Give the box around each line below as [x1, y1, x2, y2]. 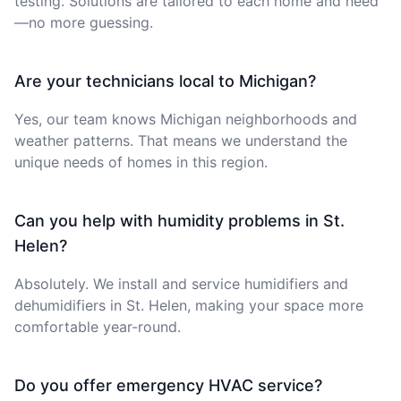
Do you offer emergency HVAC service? [14, 375, 322, 395]
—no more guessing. [14, 13, 153, 31]
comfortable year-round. [14, 317, 181, 336]
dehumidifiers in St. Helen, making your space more [14, 295, 363, 314]
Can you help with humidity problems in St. [14, 210, 345, 230]
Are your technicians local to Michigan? [14, 71, 316, 90]
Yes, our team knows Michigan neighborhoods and [14, 109, 357, 128]
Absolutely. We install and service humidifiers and [14, 274, 348, 293]
